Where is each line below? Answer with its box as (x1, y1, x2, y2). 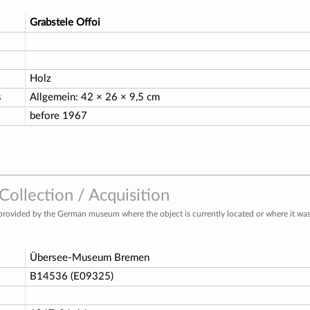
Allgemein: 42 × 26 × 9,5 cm (30, 91, 160, 102)
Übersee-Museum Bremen (30, 252, 149, 263)
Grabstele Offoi (30, 17, 100, 28)
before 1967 (30, 110, 87, 121)
